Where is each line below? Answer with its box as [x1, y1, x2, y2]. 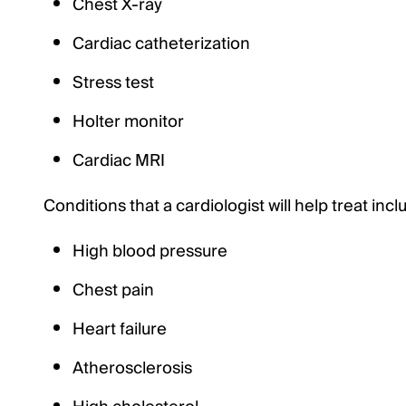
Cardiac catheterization [72, 30, 250, 58]
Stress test [72, 69, 154, 97]
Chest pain [72, 276, 154, 304]
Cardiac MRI [72, 147, 165, 175]
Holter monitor [72, 108, 184, 136]
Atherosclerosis [72, 354, 192, 382]
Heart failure [72, 315, 167, 343]
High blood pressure [72, 237, 227, 266]
